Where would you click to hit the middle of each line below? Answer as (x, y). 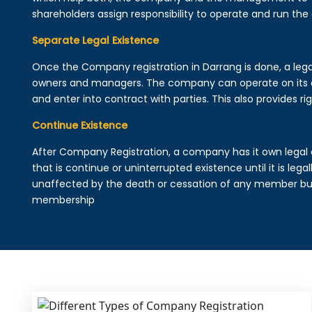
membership (63, 200)
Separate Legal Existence (95, 40)
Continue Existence (79, 125)
